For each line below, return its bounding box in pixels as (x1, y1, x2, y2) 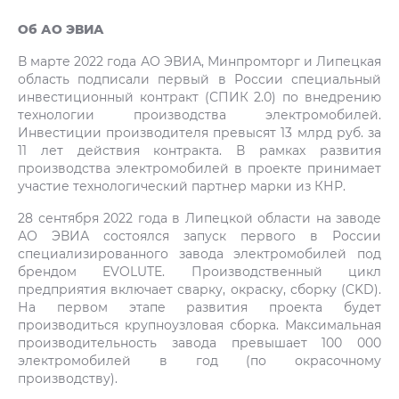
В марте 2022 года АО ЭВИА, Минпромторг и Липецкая (18, 52, 381, 69)
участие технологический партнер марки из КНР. (18, 176, 346, 194)
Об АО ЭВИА (18, 20, 104, 37)
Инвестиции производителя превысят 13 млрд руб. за (18, 123, 381, 141)
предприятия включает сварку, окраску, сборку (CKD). (18, 280, 381, 297)
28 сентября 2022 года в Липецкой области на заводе (18, 208, 381, 226)
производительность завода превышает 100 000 (18, 333, 381, 351)
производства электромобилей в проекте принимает (18, 159, 381, 176)
